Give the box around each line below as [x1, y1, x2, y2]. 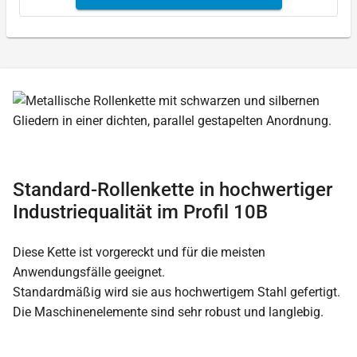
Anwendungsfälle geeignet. [13, 264, 165, 280]
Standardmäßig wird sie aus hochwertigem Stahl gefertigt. [13, 284, 340, 300]
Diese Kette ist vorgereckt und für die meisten [13, 244, 265, 260]
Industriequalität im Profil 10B [13, 200, 268, 223]
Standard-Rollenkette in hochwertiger [13, 178, 332, 201]
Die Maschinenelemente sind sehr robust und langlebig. [13, 304, 324, 320]
